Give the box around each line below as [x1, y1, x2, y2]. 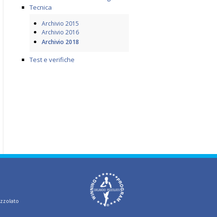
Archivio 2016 [42, 28, 79, 36]
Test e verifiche [30, 55, 75, 64]
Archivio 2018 [42, 38, 79, 46]
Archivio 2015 [42, 19, 79, 28]
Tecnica [30, 3, 52, 12]
